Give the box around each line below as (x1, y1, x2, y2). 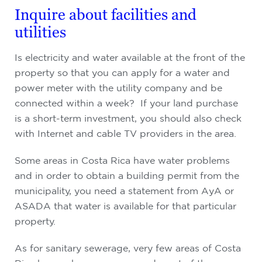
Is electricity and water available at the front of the (15, 52, 245, 63)
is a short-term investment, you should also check (15, 113, 242, 123)
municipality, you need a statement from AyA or (15, 185, 234, 196)
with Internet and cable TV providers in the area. (15, 128, 236, 139)
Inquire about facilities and (15, 6, 196, 23)
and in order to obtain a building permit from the (15, 170, 239, 181)
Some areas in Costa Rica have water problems (15, 155, 230, 166)
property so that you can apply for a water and (15, 67, 230, 78)
